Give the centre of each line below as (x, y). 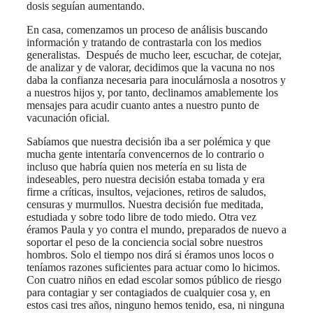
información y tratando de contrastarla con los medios (144, 42)
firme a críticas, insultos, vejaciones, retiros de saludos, (146, 191)
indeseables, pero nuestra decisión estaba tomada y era (146, 179)
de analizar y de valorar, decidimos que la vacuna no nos (151, 67)
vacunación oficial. (68, 117)
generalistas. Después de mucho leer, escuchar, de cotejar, (154, 54)
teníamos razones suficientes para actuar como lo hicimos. (153, 267)
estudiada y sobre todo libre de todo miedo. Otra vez (141, 217)
